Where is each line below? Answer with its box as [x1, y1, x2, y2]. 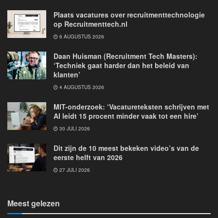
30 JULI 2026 [58, 125, 90, 132]
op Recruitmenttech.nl [54, 19, 127, 29]
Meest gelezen [7, 198, 60, 209]
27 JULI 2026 [58, 166, 90, 173]
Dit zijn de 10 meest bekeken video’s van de [54, 143, 199, 153]
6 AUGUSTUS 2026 [58, 33, 104, 40]
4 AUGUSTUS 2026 [58, 84, 104, 91]
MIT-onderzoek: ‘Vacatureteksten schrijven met [54, 102, 209, 111]
